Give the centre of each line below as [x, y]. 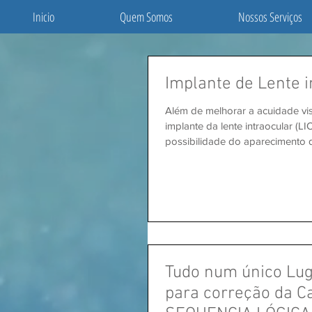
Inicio [44, 17]
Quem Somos [146, 17]
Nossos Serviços [270, 17]
